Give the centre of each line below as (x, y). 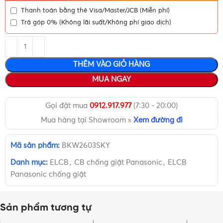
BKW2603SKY (86, 146)
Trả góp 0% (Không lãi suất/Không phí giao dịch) (96, 22)
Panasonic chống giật (49, 175)
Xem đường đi (158, 120)
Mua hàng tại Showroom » (87, 120)
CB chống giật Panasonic (118, 163)
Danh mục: (29, 163)
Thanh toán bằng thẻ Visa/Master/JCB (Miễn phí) (96, 10)
